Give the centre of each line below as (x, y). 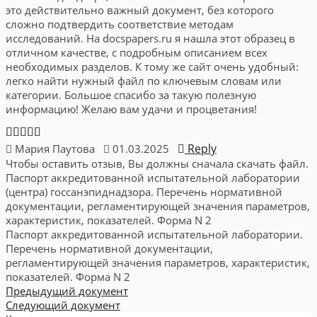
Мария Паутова (58, 149)
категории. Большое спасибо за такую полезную (131, 95)
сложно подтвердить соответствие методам (120, 24)
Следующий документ (63, 305)
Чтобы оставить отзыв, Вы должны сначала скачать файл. (157, 163)
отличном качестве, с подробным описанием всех (137, 52)
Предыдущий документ (67, 291)
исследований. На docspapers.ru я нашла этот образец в (150, 38)
